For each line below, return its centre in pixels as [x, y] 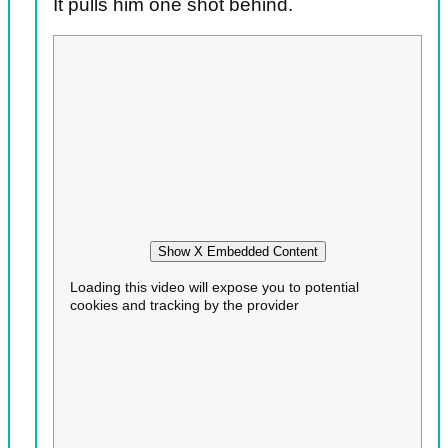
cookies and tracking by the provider [184, 304]
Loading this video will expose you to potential [214, 286]
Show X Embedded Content [237, 251]
